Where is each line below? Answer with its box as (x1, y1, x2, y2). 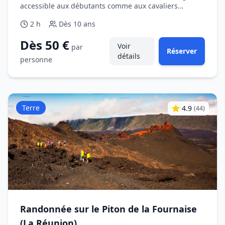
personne (20, 55, 52, 64)
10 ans (73, 19, 95, 29)
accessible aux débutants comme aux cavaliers (20, 1, 178, 11)
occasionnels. (20, 11, 65, 21)
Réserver (167, 46, 197, 56)
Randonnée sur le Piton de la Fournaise (20, 203, 197, 215)
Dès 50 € (20, 37, 69, 53)
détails (117, 51, 140, 61)
